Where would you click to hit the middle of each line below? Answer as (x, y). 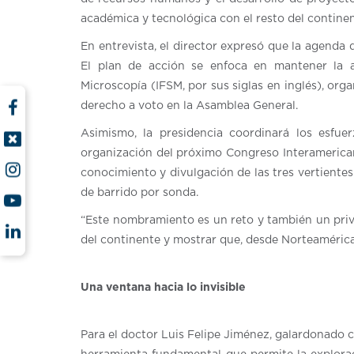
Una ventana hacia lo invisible (163, 288)
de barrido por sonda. (139, 193)
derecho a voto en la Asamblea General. (189, 106)
